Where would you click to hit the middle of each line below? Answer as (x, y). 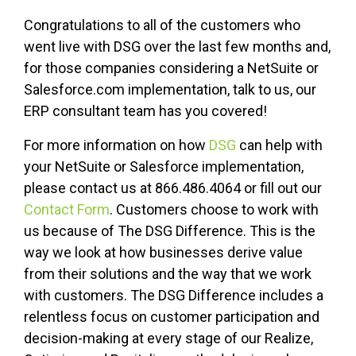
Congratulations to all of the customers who (162, 25)
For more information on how (116, 145)
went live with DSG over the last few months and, (177, 47)
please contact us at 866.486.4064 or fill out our (173, 188)
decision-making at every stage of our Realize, (168, 339)
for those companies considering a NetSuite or (171, 68)
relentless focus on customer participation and (172, 317)
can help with (279, 145)
